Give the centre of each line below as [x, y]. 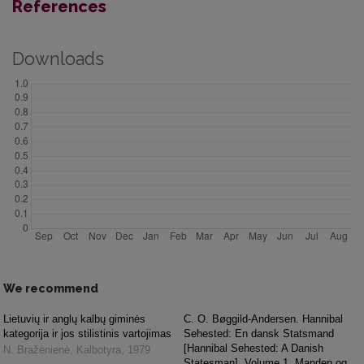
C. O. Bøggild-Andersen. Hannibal [263, 318]
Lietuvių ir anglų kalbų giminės [74, 318]
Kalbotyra [99, 349]
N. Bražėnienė [37, 349]
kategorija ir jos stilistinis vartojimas [87, 333]
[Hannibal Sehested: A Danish [253, 348]
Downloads [58, 58]
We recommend [51, 288]
